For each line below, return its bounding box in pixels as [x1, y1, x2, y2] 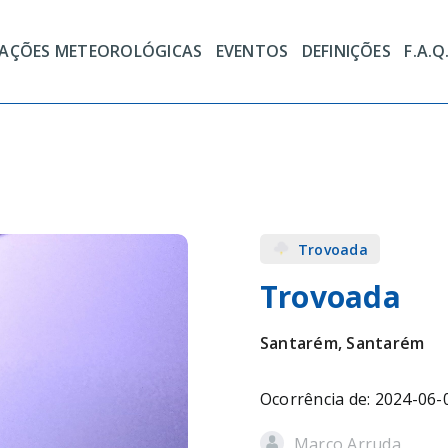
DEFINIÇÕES [301, 39, 391, 62]
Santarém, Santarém [260, 332, 425, 354]
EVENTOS [215, 39, 289, 62]
